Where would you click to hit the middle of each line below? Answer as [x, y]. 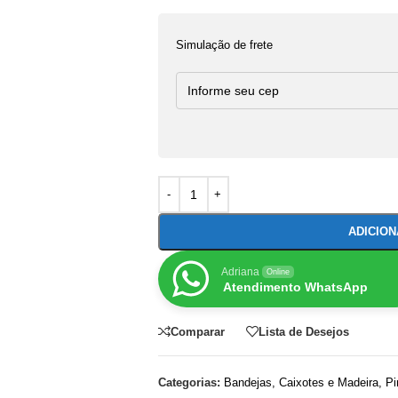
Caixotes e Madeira [328, 382]
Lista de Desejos [303, 331]
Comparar [197, 331]
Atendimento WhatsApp [295, 287]
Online [278, 272]
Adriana [240, 272]
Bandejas [247, 382]
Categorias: [189, 382]
